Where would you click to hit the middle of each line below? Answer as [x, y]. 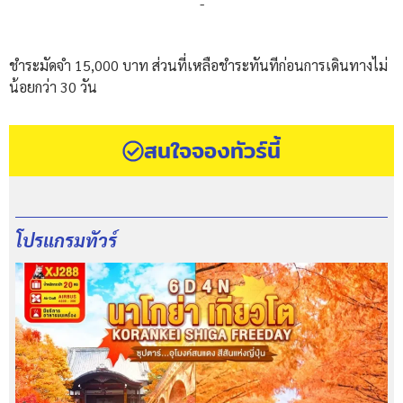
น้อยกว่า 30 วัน [53, 87]
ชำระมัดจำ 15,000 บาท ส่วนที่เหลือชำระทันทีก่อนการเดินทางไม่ [198, 66]
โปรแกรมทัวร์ [66, 241]
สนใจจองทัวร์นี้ [212, 151]
